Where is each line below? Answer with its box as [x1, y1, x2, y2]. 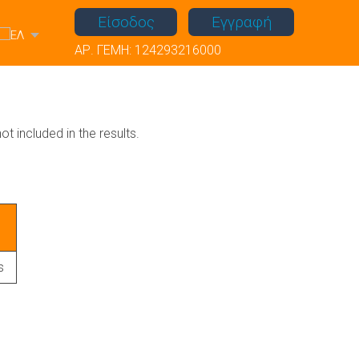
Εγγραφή [211, 12, 272, 31]
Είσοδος [97, 12, 155, 31]
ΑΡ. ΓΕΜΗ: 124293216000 [74, 42, 221, 58]
